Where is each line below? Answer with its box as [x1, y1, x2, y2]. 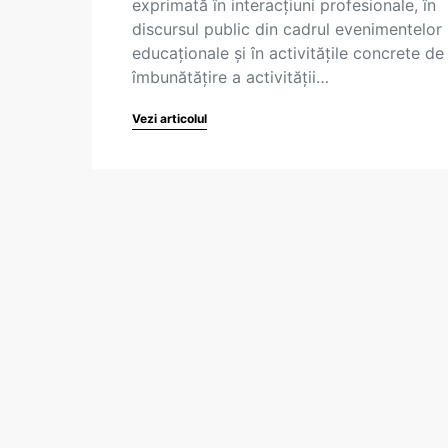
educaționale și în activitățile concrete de [132, 43, 444, 63]
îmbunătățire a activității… [132, 67, 329, 87]
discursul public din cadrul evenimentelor [132, 19, 442, 39]
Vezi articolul [132, 111, 207, 126]
